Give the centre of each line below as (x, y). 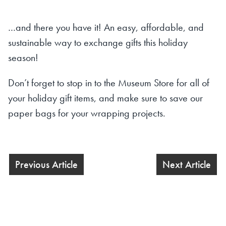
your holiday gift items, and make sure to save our (105, 98)
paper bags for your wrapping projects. (87, 113)
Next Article (187, 164)
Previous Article (46, 164)
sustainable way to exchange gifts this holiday (98, 42)
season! (23, 57)
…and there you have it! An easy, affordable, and (106, 27)
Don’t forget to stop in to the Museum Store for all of (109, 82)
